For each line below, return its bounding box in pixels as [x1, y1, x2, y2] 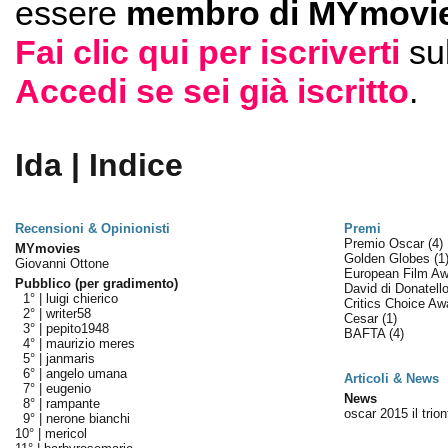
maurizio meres [45, 336, 135, 351]
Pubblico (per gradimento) [14, 276, 178, 291]
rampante [45, 396, 100, 411]
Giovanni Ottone [14, 256, 109, 271]
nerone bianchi [45, 411, 130, 426]
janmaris [45, 351, 95, 366]
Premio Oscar [343, 236, 428, 251]
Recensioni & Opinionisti [14, 221, 170, 236]
